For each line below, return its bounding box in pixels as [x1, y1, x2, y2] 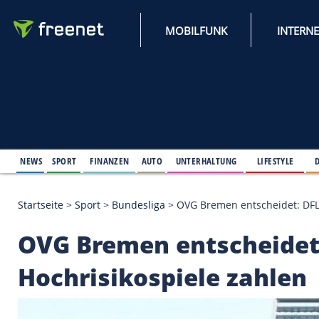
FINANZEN [108, 185, 156, 202]
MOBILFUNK [199, 28, 274, 46]
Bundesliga [135, 238, 199, 255]
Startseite [21, 238, 77, 255]
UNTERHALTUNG [211, 185, 286, 202]
